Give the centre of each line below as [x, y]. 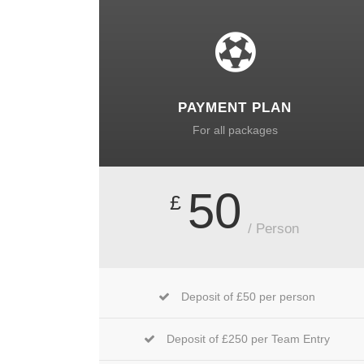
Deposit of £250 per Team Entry [248, 338]
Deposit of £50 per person [248, 296]
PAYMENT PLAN [235, 107]
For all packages [235, 130]
